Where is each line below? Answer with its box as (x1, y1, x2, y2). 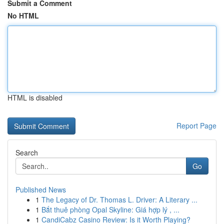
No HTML (7, 10, 39, 20)
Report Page (176, 120, 216, 130)
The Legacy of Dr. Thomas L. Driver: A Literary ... (41, 194, 197, 204)
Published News (15, 184, 66, 194)
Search (15, 147, 38, 157)
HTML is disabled (7, 92, 62, 102)
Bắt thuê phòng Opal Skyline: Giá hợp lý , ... (41, 204, 179, 214)
